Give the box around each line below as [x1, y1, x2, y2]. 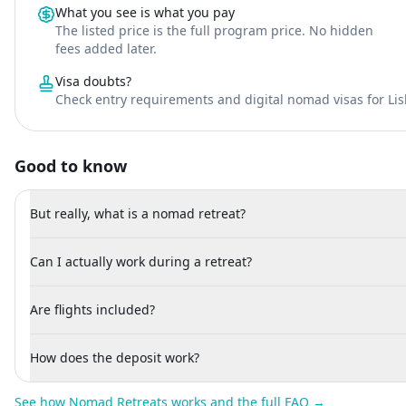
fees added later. [55, 40, 157, 57]
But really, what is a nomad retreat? [30, 205, 246, 222]
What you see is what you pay [55, 4, 235, 21]
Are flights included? [30, 301, 155, 318]
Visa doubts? [55, 72, 131, 90]
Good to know [14, 155, 127, 177]
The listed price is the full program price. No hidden [55, 22, 373, 39]
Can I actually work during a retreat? [30, 253, 252, 270]
